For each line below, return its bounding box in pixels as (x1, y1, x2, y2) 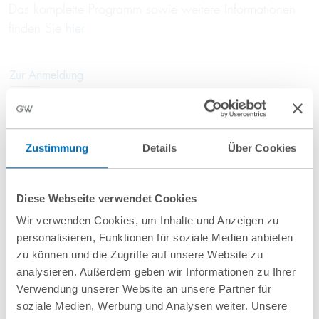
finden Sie (9, 20, 66, 37)
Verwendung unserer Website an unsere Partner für (16, 283, 271, 296)
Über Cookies (227, 141, 297, 154)
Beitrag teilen (9, 103, 73, 119)
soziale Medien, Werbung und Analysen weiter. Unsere (16, 300, 288, 313)
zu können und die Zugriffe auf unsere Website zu (16, 249, 263, 261)
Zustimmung (25, 141, 89, 154)
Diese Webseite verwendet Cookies (16, 192, 197, 204)
